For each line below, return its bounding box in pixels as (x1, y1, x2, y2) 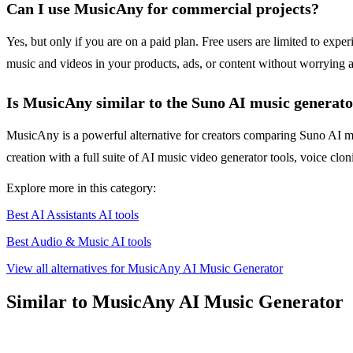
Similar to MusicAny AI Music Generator (6, 292, 344, 313)
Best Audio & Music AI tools (6, 235, 151, 249)
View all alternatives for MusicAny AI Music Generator (6, 262, 283, 276)
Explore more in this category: (6, 181, 156, 195)
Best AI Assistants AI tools (6, 208, 139, 222)
